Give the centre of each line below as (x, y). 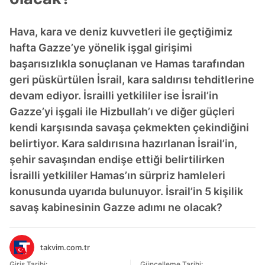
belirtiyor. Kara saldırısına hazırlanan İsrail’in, (123, 143)
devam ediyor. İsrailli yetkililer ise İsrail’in (114, 96)
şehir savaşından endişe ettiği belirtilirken (117, 159)
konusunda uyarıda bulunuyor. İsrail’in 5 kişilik (126, 191)
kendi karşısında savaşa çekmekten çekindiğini (129, 127)
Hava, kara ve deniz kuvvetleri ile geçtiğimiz (121, 32)
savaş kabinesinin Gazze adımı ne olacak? (116, 207)
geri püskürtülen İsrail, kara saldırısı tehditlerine (132, 80)
